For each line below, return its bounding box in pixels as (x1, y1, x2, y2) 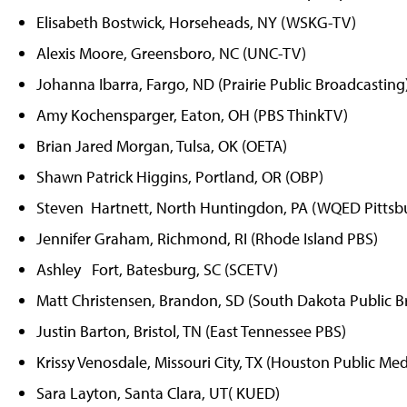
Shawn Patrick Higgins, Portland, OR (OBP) (36, 165, 323, 187)
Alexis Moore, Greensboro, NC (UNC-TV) (36, 42, 306, 64)
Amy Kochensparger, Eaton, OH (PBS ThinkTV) (36, 104, 348, 125)
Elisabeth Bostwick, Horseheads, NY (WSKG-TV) (36, 11, 356, 33)
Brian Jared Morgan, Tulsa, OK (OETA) (36, 134, 287, 156)
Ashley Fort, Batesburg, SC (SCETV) (36, 258, 278, 280)
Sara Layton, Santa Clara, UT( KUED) (36, 382, 280, 403)
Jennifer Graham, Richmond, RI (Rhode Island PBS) (36, 227, 378, 249)
